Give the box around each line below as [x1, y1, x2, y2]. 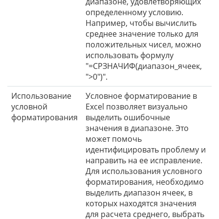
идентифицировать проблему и [86, 144, 206, 155]
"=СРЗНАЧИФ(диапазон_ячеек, [86, 60, 202, 71]
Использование [11, 90, 71, 101]
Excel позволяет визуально [86, 101, 188, 112]
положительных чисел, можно [86, 39, 201, 50]
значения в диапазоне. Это [86, 122, 189, 133]
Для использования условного [86, 165, 202, 176]
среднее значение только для [86, 28, 198, 39]
